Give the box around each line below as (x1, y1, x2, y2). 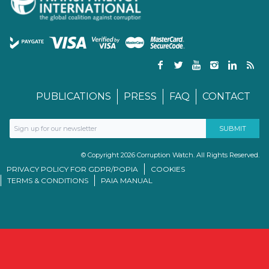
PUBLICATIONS (36, 91, 111, 103)
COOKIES (151, 165, 185, 174)
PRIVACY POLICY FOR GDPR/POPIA (7, 165, 138, 174)
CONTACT (202, 91, 250, 103)
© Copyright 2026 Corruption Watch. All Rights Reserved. (81, 151, 259, 160)
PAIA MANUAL (101, 176, 153, 186)
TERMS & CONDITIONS (7, 176, 88, 186)
